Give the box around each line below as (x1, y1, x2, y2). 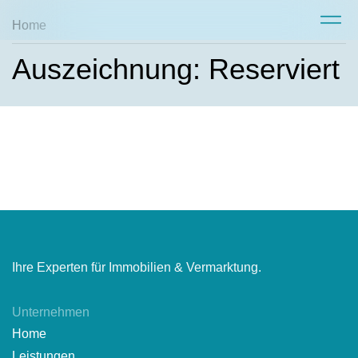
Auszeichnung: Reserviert (12, 53, 340, 86)
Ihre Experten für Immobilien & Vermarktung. (12, 261, 261, 274)
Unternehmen (12, 305, 89, 319)
